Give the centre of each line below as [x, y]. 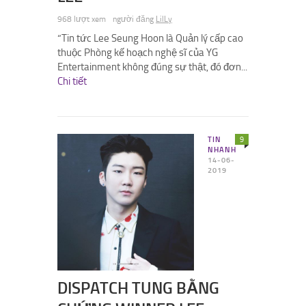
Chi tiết [72, 82]
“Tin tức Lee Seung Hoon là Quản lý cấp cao [150, 39]
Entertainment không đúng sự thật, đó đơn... [152, 67]
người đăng [134, 19]
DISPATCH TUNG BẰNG [138, 288]
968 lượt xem [82, 19]
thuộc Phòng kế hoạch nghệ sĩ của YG [138, 53]
